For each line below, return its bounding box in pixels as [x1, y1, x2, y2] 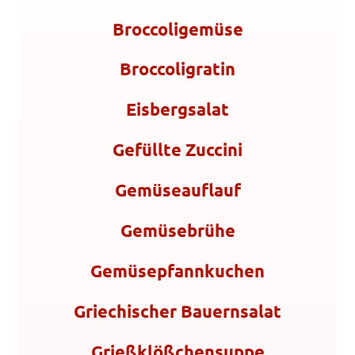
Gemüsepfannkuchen [90, 261, 265, 281]
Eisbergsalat [126, 99, 229, 120]
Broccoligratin [120, 59, 235, 79]
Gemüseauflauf [114, 180, 241, 200]
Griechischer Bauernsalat [74, 300, 281, 321]
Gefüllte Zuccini [113, 139, 242, 160]
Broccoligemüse [112, 18, 243, 39]
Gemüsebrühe [120, 220, 235, 241]
